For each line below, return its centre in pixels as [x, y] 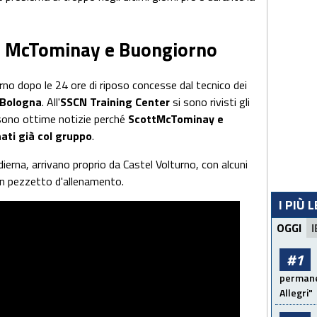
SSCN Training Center [116, 102]
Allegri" [296, 293]
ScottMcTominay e [176, 119]
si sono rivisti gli [211, 102]
